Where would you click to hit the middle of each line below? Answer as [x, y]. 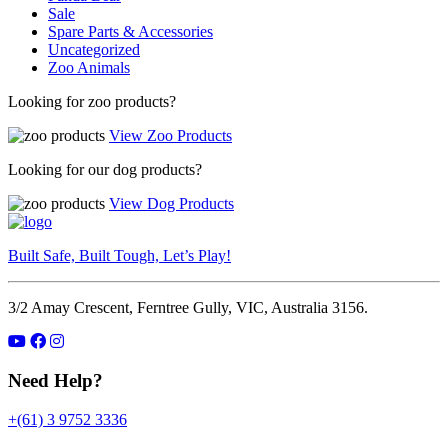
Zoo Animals [89, 68]
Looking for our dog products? [105, 170]
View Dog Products [171, 204]
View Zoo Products [170, 136]
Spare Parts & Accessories [130, 32]
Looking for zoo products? [92, 102]
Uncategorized [94, 50]
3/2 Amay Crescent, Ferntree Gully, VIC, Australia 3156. [188, 308]
